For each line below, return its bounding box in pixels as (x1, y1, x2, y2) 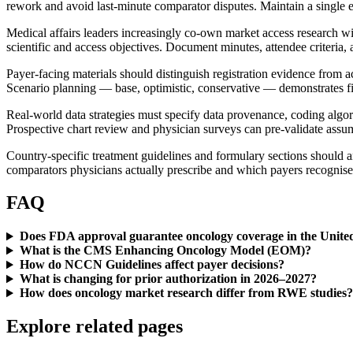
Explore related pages (6, 316, 183, 337)
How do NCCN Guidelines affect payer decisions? (19, 258, 284, 272)
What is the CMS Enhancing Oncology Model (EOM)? (19, 243, 311, 258)
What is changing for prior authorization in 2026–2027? (19, 272, 317, 286)
